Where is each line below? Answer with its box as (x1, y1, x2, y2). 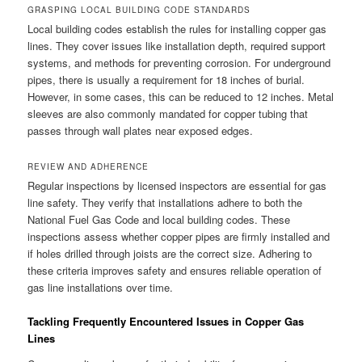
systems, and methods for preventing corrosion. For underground (27, 55, 331, 71)
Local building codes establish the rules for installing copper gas (27, 21, 327, 37)
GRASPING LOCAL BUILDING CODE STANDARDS (27, 4, 251, 16)
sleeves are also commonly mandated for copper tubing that (27, 106, 309, 122)
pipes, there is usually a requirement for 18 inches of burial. (27, 72, 305, 88)
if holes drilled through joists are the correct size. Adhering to (27, 246, 313, 262)
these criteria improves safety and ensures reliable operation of (27, 263, 322, 279)
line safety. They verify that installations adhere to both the (27, 195, 303, 211)
